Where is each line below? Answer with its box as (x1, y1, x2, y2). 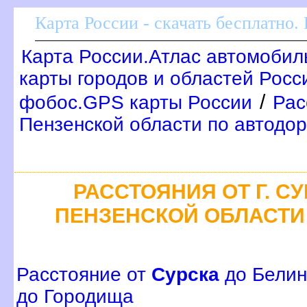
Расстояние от (16, 264, 151, 286)
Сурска (151, 264, 219, 286)
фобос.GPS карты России (19, 92, 252, 113)
